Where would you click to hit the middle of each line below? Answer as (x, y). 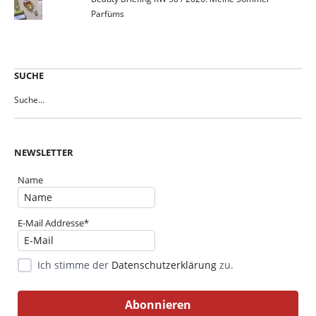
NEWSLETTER (44, 152)
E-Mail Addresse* (53, 223)
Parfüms (107, 13)
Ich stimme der (74, 265)
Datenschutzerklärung (164, 265)
